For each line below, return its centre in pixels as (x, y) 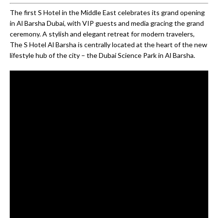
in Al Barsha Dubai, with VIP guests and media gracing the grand (107, 23)
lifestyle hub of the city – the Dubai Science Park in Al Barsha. (102, 55)
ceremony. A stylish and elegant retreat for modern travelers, (102, 34)
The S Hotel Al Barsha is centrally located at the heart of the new (109, 45)
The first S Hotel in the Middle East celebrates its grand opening (107, 13)
